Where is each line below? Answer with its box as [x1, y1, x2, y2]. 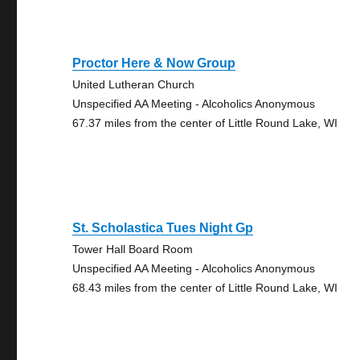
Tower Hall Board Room [72, 243, 194, 256]
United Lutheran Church [72, 78, 195, 91]
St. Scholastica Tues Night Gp [72, 221, 254, 235]
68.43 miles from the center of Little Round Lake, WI [72, 281, 338, 294]
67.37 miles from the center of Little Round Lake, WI [72, 117, 338, 129]
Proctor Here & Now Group [72, 56, 236, 70]
